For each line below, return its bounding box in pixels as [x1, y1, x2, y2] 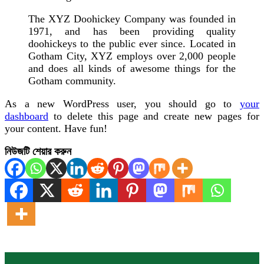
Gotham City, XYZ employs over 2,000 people [28, 50, 236, 62]
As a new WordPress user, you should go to [5, 98, 240, 110]
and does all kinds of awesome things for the [28, 62, 236, 74]
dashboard [5, 110, 48, 122]
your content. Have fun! [5, 123, 107, 134]
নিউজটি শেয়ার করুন [5, 146, 71, 157]
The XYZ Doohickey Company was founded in [28, 13, 236, 25]
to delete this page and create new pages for [48, 110, 259, 122]
